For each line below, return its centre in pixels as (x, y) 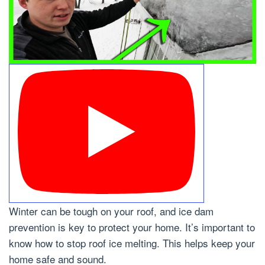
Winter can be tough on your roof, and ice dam (111, 211)
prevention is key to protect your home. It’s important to (132, 227)
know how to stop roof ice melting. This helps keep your (132, 243)
